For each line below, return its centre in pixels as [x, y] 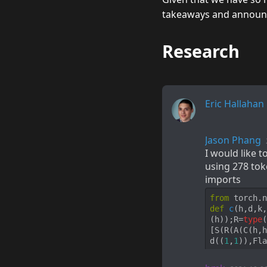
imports [223, 179]
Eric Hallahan [235, 104]
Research [201, 51]
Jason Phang [233, 140]
